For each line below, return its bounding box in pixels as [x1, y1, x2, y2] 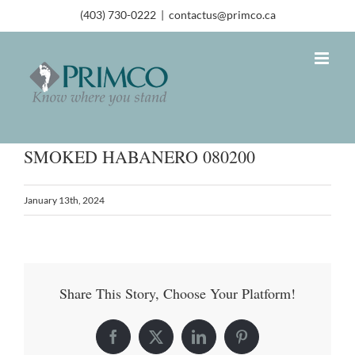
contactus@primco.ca [168, 8, 276, 22]
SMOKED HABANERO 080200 [24, 144, 255, 168]
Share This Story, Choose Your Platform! [59, 283, 296, 303]
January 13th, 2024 [24, 193, 105, 206]
